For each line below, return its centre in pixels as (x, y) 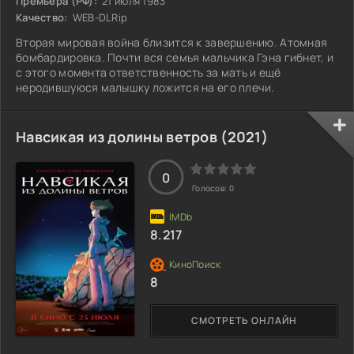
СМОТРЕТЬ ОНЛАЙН (244, 321)
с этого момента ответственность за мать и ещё (149, 72)
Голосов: (211, 188)
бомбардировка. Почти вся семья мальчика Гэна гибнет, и (175, 57)
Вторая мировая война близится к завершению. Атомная (172, 42)
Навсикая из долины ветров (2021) (142, 136)
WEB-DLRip (99, 17)
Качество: (42, 17)
